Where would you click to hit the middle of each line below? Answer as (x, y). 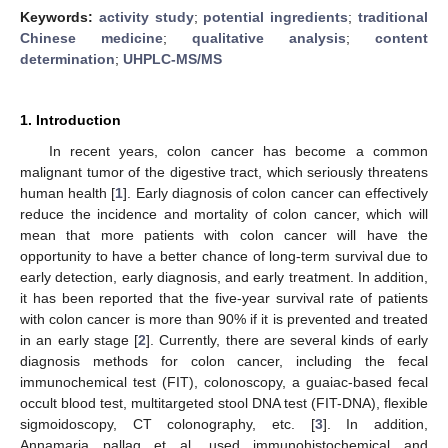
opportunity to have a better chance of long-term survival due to (224, 255)
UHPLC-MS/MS (172, 58)
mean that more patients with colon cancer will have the (224, 234)
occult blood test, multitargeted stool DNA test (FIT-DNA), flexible (224, 402)
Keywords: (59, 16)
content (401, 37)
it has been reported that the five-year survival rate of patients (224, 297)
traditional (393, 16)
